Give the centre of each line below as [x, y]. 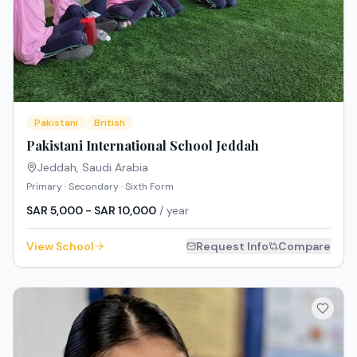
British [110, 122]
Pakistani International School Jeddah [143, 145]
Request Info [232, 246]
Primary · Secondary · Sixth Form [100, 186]
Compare [304, 246]
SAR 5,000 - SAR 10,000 [91, 210]
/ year [173, 210]
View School [60, 246]
